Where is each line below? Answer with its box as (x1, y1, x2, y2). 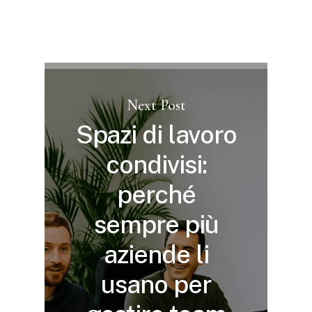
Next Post (127, 95, 186, 114)
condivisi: (106, 150, 207, 180)
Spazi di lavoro (75, 120, 237, 150)
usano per (101, 270, 212, 299)
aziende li (104, 240, 209, 270)
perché (116, 180, 196, 210)
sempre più (93, 210, 219, 240)
